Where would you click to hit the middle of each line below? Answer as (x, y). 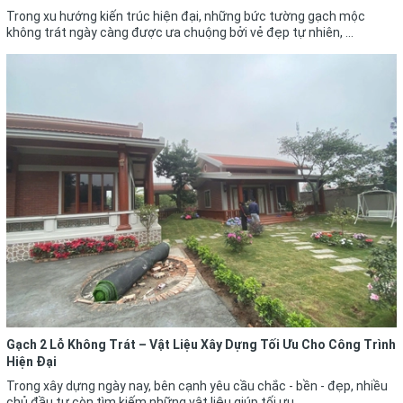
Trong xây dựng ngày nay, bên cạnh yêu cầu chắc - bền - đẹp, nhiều (197, 385)
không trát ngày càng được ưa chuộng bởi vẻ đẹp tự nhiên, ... (180, 32)
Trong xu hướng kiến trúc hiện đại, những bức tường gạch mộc (186, 16)
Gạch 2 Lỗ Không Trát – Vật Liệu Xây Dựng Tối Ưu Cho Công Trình (201, 344)
